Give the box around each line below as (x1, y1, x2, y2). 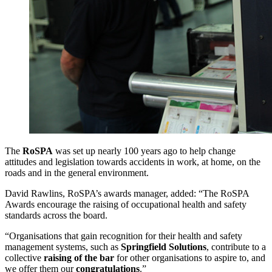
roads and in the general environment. (5, 167, 149, 178)
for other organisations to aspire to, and (114, 252, 265, 263)
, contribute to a (206, 241, 266, 252)
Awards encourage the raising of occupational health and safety (5, 199, 246, 209)
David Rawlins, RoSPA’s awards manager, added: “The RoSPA (5, 188, 249, 199)
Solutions (169, 241, 206, 252)
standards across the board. (5, 209, 107, 220)
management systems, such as (5, 241, 121, 252)
